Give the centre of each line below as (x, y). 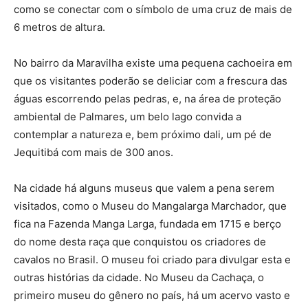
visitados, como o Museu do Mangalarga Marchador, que (150, 206)
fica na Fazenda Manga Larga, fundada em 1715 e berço (147, 224)
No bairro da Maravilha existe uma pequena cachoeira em (153, 63)
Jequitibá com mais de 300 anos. (93, 152)
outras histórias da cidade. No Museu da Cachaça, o (139, 277)
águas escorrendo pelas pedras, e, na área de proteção (147, 99)
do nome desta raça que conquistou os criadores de (140, 242)
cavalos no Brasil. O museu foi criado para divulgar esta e (152, 260)
